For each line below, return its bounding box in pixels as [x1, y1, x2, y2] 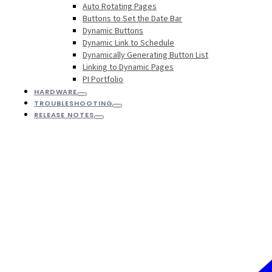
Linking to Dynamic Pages [83, 61, 174, 73]
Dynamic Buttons [83, 24, 143, 37]
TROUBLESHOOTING [34, 98, 113, 108]
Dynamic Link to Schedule [83, 36, 174, 49]
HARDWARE [34, 86, 78, 97]
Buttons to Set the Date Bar [83, 12, 182, 25]
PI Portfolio [83, 73, 123, 86]
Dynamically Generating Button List [83, 49, 208, 61]
